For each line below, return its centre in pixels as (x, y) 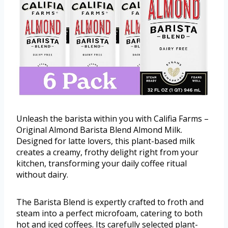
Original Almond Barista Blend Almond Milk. (99, 130)
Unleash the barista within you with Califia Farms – (112, 119)
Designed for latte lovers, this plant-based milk (106, 141)
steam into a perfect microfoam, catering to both (109, 213)
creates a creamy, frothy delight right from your (107, 152)
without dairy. (42, 175)
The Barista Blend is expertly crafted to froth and (110, 202)
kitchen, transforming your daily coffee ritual (102, 164)
